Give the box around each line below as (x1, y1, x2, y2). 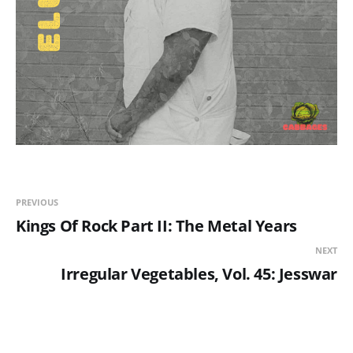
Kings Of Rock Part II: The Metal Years (16, 215, 297, 237)
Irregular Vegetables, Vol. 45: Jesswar (61, 263, 337, 285)
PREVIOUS (16, 196, 58, 209)
